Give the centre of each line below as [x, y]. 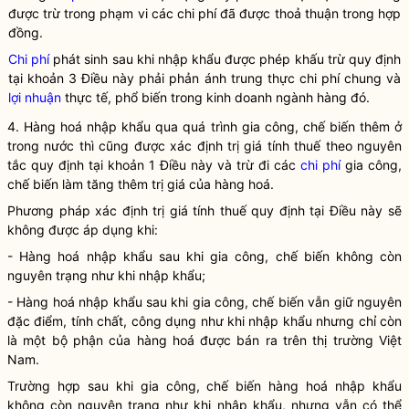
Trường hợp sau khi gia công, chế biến [138, 386]
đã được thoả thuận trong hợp [309, 13]
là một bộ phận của [72, 340]
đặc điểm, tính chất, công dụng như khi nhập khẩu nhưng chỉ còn [204, 321]
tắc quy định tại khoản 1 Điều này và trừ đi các [154, 165]
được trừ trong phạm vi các [93, 13]
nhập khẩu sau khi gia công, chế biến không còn [241, 256]
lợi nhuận [35, 97]
